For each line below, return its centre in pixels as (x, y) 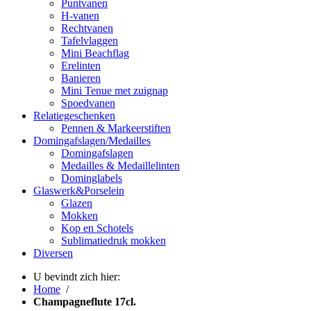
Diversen (53, 253)
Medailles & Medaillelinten (120, 165)
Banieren (81, 78)
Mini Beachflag (95, 53)
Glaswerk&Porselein (79, 190)
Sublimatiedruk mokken (114, 240)
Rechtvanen (87, 28)
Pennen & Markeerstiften (116, 128)
